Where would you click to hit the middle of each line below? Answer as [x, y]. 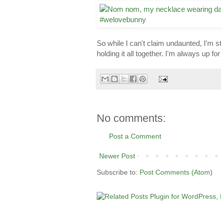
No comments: [131, 118]
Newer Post [117, 156]
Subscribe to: [118, 172]
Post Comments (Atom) [176, 172]
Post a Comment [135, 136]
